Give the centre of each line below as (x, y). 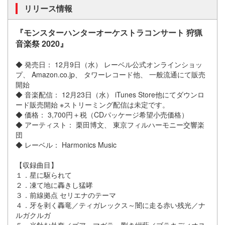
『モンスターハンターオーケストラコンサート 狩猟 (109, 33)
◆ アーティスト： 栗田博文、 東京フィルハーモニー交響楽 (110, 125)
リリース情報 (48, 9)
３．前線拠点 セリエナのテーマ (66, 195)
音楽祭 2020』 (42, 44)
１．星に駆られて (44, 175)
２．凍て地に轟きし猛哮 (54, 185)
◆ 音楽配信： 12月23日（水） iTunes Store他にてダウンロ (110, 95)
